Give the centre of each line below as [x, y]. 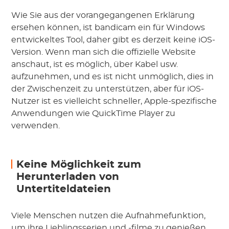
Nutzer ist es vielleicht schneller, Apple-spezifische [114, 101]
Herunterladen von [68, 177]
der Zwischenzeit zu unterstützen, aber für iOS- [108, 89]
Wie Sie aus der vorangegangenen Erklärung [103, 15]
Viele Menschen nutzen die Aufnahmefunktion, [109, 215]
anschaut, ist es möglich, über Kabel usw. [95, 64]
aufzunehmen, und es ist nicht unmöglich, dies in [113, 76]
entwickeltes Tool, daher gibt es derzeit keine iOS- [113, 40]
